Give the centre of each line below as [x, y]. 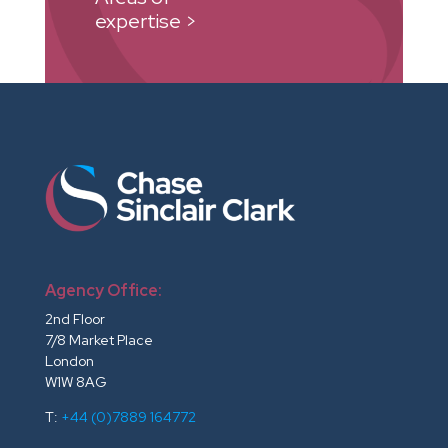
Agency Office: [103, 290]
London [69, 360]
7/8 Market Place [98, 339]
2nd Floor [74, 318]
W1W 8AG [75, 381]
